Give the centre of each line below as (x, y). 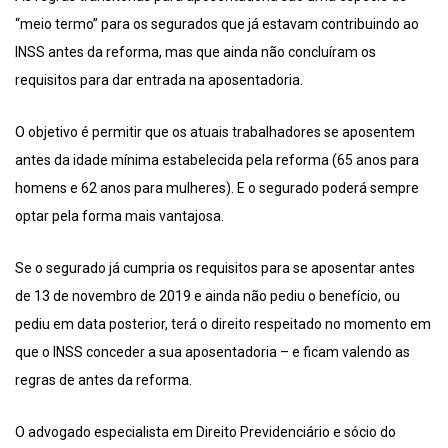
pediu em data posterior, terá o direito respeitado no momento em (223, 323)
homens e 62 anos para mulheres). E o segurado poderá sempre (217, 187)
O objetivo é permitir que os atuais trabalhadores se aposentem (215, 131)
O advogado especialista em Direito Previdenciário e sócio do (205, 431)
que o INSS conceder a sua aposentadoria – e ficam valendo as (212, 351)
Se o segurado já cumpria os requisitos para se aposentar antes (215, 267)
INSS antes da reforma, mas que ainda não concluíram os (195, 51)
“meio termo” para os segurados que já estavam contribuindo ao (217, 23)
